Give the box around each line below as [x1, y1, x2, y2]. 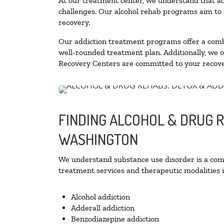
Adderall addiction [71, 203, 134, 213]
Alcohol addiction [71, 192, 130, 202]
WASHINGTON [58, 129, 138, 149]
